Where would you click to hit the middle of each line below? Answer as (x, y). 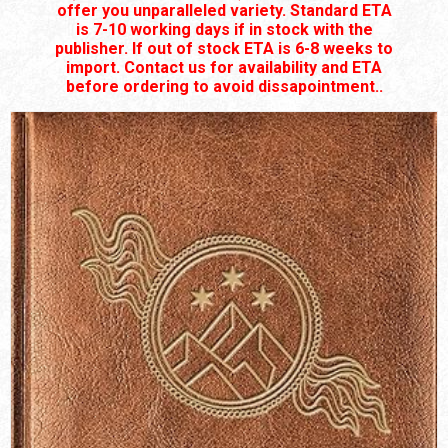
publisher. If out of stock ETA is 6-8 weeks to (224, 48)
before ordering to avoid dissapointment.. (224, 86)
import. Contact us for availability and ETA (224, 67)
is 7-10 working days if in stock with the (224, 29)
